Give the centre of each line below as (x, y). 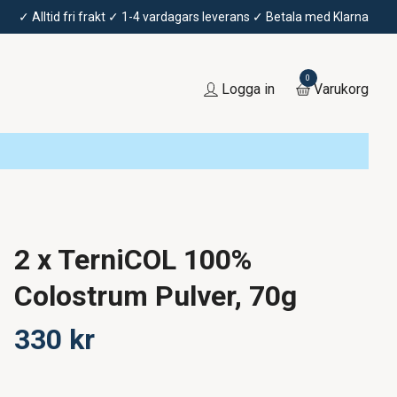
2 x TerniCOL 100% (132, 259)
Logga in (248, 90)
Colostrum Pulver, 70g (155, 296)
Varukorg (341, 90)
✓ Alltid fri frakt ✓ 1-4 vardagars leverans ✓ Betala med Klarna (194, 17)
